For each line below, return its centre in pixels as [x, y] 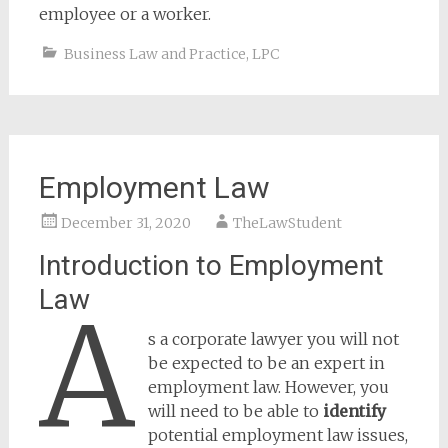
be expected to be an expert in [267, 363]
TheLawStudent [287, 223]
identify [355, 411]
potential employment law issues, [278, 435]
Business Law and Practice [154, 54]
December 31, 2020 [125, 223]
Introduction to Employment [211, 265]
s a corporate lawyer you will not [274, 339]
